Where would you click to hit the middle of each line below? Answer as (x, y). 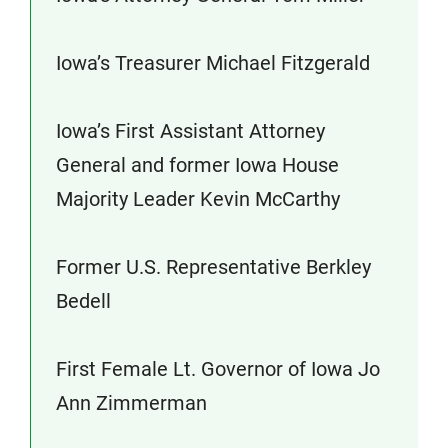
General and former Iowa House (197, 165)
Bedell (83, 301)
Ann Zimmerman (131, 403)
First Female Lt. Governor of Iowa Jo (218, 369)
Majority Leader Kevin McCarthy (198, 199)
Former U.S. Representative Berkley (213, 267)
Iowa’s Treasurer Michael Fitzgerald (213, 63)
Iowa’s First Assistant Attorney (190, 131)
